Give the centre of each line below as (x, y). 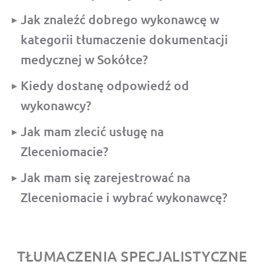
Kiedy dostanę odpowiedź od (105, 85)
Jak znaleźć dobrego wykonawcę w (120, 19)
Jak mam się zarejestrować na (105, 177)
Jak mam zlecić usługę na (92, 131)
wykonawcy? (56, 105)
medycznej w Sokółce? (84, 59)
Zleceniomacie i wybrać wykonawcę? (124, 197)
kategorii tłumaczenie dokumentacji (124, 39)
